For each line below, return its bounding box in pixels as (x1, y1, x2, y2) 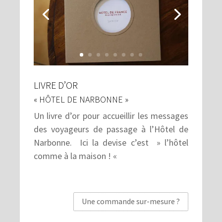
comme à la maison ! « (33, 150, 119, 162)
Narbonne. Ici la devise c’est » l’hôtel (33, 136, 189, 148)
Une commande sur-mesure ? (82, 196, 180, 207)
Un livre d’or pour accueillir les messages (33, 110, 189, 121)
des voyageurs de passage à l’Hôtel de (33, 123, 189, 135)
